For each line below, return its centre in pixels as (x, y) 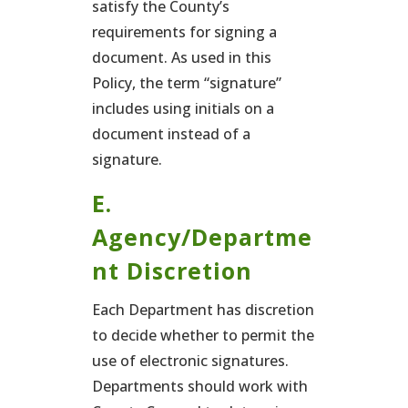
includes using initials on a (183, 108)
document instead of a (171, 134)
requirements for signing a (184, 32)
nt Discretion (172, 270)
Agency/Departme (202, 237)
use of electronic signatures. (190, 361)
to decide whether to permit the (203, 335)
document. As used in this (181, 57)
